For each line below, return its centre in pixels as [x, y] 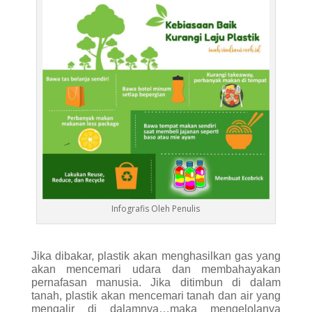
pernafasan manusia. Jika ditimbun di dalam [156, 282]
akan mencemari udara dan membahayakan [156, 269]
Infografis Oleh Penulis [156, 208]
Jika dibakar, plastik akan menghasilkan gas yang [156, 256]
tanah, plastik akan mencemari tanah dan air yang [156, 295]
